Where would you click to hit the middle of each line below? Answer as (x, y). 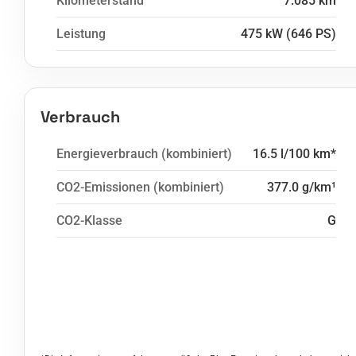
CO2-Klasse (89, 221)
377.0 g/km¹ (302, 187)
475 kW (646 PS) (288, 34)
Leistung (81, 34)
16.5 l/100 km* (294, 154)
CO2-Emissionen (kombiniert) (140, 187)
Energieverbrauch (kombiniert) (144, 154)
